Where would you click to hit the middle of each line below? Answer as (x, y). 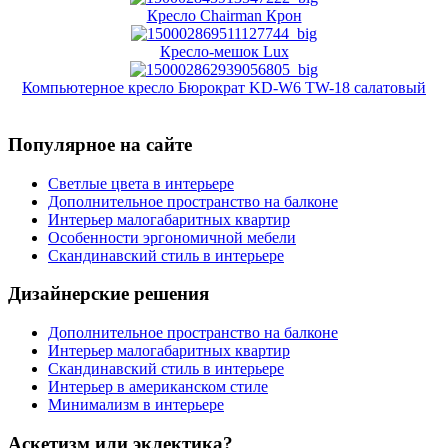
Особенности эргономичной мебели (172, 237)
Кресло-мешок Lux (224, 52)
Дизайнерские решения (108, 294)
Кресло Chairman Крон (224, 16)
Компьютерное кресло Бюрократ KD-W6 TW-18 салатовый (224, 88)
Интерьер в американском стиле (158, 387)
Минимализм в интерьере (136, 405)
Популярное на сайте (100, 144)
